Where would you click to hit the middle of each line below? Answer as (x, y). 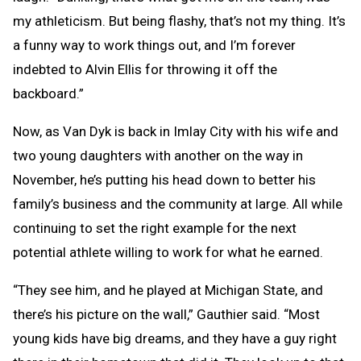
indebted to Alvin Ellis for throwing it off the (145, 69)
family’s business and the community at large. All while (178, 203)
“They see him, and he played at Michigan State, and (168, 290)
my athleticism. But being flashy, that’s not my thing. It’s (179, 21)
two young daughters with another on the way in (158, 155)
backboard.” (48, 93)
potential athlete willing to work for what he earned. (168, 252)
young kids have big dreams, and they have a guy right (175, 338)
